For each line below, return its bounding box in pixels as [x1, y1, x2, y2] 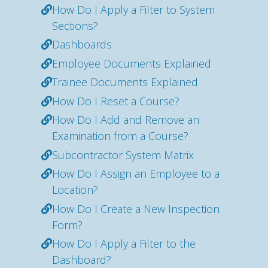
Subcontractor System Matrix [52, 147, 194, 162]
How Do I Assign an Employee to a [52, 166, 220, 181]
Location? [52, 182, 98, 197]
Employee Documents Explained [52, 56, 211, 71]
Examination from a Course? [52, 129, 188, 143]
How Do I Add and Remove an [52, 112, 199, 127]
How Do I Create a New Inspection [52, 201, 220, 216]
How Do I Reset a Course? [52, 93, 179, 108]
